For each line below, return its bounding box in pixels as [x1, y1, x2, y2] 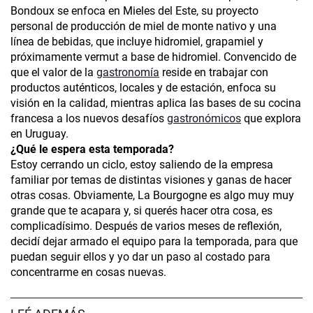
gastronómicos [167, 112, 241, 126]
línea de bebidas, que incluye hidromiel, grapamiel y [10, 35, 263, 49]
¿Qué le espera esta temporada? [10, 143, 174, 156]
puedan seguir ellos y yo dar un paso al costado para [10, 250, 270, 264]
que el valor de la [10, 66, 96, 80]
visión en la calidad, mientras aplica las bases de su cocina [10, 96, 301, 110]
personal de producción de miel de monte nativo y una [10, 20, 277, 34]
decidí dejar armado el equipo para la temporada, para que [10, 235, 298, 249]
